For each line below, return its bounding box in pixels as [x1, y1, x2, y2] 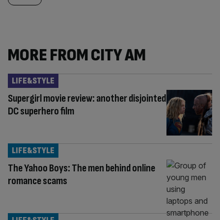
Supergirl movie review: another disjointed [8, 92, 166, 105]
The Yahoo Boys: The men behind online [8, 161, 155, 175]
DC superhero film [8, 105, 74, 118]
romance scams [8, 174, 67, 188]
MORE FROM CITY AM [8, 45, 146, 66]
